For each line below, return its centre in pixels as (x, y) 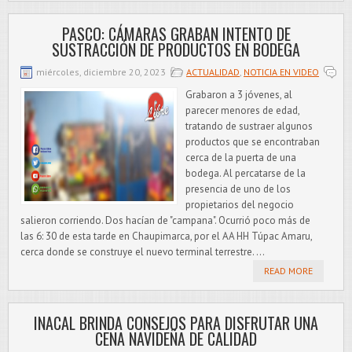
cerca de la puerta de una (241, 158)
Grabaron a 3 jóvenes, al (239, 95)
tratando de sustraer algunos (249, 126)
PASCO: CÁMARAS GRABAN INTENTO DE (176, 34)
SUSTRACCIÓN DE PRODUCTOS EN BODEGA (176, 49)
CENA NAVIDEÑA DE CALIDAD (176, 339)
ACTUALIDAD (213, 72)
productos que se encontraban (253, 142)
